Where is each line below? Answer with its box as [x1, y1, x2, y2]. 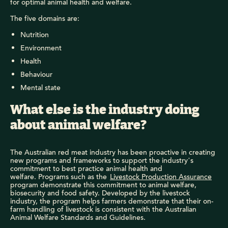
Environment [20, 42, 62, 54]
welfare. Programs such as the [10, 171, 110, 183]
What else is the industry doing [10, 103, 199, 117]
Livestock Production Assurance [110, 171, 212, 183]
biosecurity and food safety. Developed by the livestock [10, 187, 190, 199]
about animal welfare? [10, 119, 147, 132]
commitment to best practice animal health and [10, 163, 162, 175]
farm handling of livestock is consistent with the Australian [10, 204, 196, 215]
